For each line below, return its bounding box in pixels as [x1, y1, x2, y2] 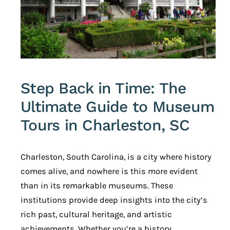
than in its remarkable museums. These [21, 181, 173, 191]
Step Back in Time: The [21, 79, 186, 98]
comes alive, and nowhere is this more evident [21, 166, 198, 177]
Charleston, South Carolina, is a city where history [21, 152, 212, 162]
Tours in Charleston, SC [21, 116, 189, 135]
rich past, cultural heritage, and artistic [21, 209, 172, 220]
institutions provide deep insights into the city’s [21, 195, 207, 205]
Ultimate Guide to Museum [21, 98, 214, 116]
